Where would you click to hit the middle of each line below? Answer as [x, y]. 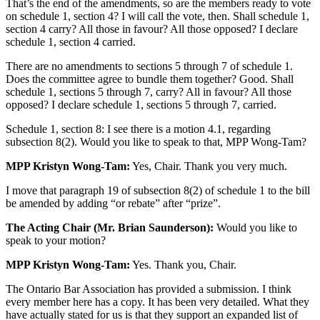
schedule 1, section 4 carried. [71, 42]
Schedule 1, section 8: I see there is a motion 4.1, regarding [138, 129]
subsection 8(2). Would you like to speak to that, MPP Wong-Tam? [156, 142]
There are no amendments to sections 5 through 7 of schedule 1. [149, 66]
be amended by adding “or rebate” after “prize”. [113, 204]
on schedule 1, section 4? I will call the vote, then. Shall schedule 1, [157, 16]
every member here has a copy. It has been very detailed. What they [157, 302]
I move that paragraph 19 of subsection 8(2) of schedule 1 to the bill [158, 191]
